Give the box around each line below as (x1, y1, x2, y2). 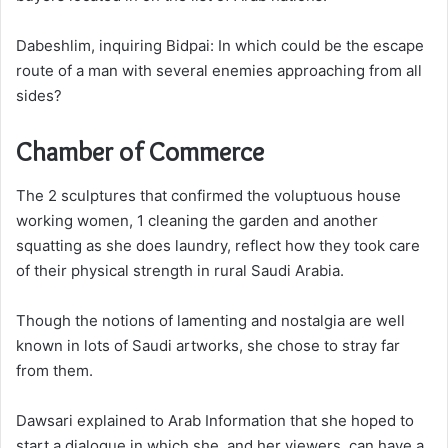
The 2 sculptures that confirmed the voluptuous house (16, 186, 401, 205)
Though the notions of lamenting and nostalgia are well (16, 311, 405, 330)
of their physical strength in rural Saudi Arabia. (16, 261, 344, 280)
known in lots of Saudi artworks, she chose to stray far (16, 336, 400, 355)
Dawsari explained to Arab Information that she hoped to (16, 411, 414, 430)
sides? (16, 85, 62, 105)
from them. (16, 361, 93, 380)
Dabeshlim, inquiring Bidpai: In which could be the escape (16, 35, 424, 55)
